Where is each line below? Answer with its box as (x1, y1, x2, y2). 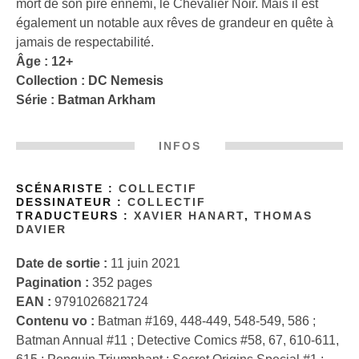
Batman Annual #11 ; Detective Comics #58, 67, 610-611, (16, 333, 339, 348)
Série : (16, 92, 58, 107)
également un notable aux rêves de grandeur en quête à (16, 15, 333, 30)
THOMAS (254, 209, 313, 222)
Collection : (16, 73, 88, 87)
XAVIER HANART (134, 209, 244, 222)
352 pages (89, 276, 152, 290)
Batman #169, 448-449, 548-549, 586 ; (95, 314, 316, 329)
